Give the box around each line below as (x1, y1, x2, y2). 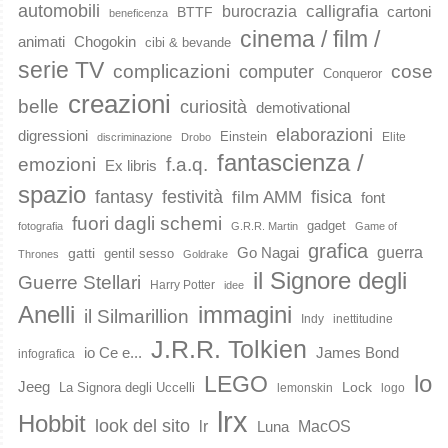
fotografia (18, 220, 63, 233)
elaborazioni (276, 124, 373, 146)
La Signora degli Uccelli (59, 380, 195, 396)
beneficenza (109, 7, 168, 20)
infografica (18, 347, 75, 362)
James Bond (316, 345, 399, 362)
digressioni (18, 127, 88, 145)
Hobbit (18, 410, 86, 438)
